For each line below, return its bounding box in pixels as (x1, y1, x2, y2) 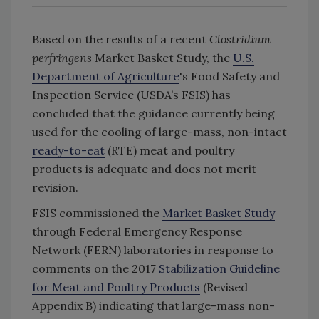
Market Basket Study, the (95, 51, 233, 66)
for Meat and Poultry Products (32, 280, 200, 295)
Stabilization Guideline (159, 261, 280, 276)
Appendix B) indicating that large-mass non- (32, 298, 275, 313)
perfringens (32, 51, 95, 66)
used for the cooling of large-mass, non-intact (32, 125, 287, 140)
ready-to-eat (32, 143, 105, 158)
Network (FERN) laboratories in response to (32, 243, 273, 258)
